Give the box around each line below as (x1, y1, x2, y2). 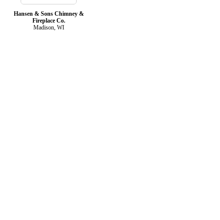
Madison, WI (33, 24, 64, 31)
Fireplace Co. (32, 17, 65, 24)
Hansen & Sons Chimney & (13, 10, 84, 17)
